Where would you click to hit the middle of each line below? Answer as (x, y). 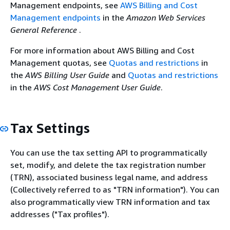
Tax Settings (50, 128)
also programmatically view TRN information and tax (110, 202)
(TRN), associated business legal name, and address (109, 177)
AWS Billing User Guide (67, 75)
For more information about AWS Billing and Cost (102, 50)
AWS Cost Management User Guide (97, 87)
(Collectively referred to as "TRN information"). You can (115, 189)
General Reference (45, 30)
